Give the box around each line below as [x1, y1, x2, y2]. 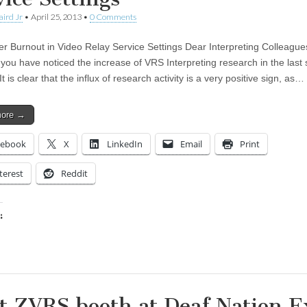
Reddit [61, 167, 88, 180]
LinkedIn [107, 137, 143, 150]
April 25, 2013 [31, 11, 82, 22]
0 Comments [90, 11, 136, 22]
